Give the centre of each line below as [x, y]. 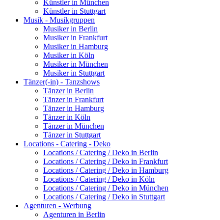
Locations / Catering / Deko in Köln [99, 179]
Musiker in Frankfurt [75, 37]
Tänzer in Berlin [69, 90]
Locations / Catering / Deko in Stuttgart [104, 196]
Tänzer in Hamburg [74, 108]
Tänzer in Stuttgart [72, 135]
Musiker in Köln [69, 55]
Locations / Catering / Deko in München [106, 188]
